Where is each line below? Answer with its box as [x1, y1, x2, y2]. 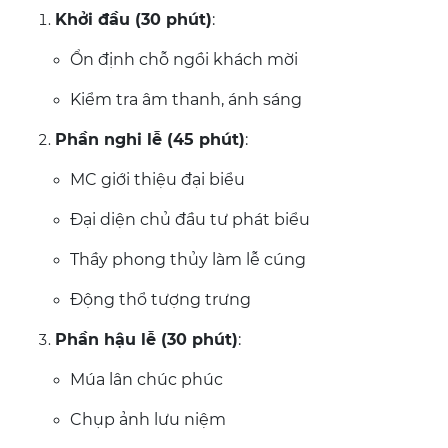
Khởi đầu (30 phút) [55, 10, 212, 29]
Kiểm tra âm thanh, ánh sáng [70, 90, 302, 109]
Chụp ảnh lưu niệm [70, 410, 226, 429]
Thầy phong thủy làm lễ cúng [70, 250, 306, 269]
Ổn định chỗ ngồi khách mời [70, 50, 298, 69]
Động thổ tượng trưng [70, 290, 251, 309]
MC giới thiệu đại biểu [70, 170, 245, 189]
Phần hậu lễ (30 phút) [55, 330, 238, 349]
